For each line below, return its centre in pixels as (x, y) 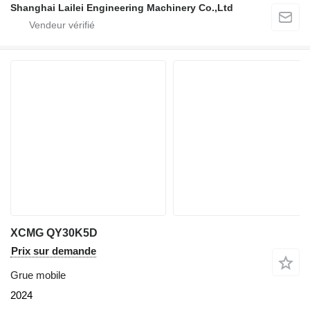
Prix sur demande (54, 251)
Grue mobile (38, 275)
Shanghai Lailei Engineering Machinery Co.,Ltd (122, 8)
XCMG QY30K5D (54, 233)
